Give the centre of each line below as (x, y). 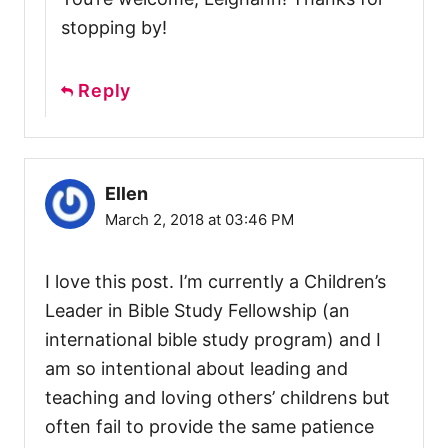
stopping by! (114, 27)
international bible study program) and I (213, 339)
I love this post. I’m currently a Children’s (215, 281)
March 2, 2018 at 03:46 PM (199, 219)
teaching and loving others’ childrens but (217, 397)
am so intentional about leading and (196, 368)
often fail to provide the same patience (209, 426)
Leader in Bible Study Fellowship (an (197, 310)
